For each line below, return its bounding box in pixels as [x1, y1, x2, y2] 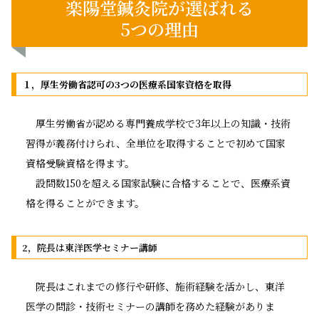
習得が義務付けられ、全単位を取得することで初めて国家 [26, 135, 286, 150]
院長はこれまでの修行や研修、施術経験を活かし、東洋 [26, 278, 285, 293]
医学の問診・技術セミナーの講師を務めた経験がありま [26, 298, 275, 313]
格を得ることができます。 [26, 195, 145, 210]
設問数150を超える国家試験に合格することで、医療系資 [26, 175, 291, 190]
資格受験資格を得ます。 [26, 155, 135, 170]
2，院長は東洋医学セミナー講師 [21, 240, 157, 254]
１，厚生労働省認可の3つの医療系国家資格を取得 [21, 77, 231, 91]
